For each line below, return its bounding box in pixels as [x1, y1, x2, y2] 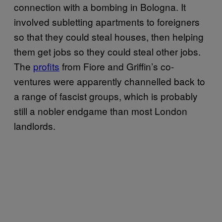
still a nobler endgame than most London [14, 104, 187, 117]
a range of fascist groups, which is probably [14, 89, 198, 103]
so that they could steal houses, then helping [14, 30, 204, 43]
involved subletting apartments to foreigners [14, 15, 200, 28]
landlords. [14, 119, 58, 132]
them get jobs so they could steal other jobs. [14, 45, 201, 58]
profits [33, 59, 59, 73]
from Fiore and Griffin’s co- [59, 59, 174, 73]
